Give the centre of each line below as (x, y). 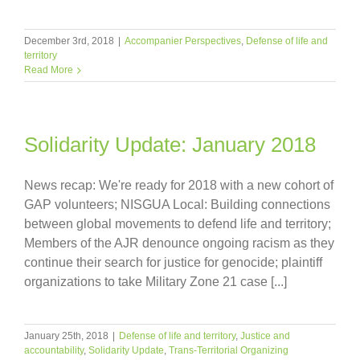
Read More (49, 70)
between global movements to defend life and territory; (179, 223)
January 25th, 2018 (66, 335)
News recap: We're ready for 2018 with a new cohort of (179, 185)
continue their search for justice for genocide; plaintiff (173, 262)
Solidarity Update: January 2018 (170, 144)
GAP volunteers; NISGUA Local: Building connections (177, 204)
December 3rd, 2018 (69, 41)
